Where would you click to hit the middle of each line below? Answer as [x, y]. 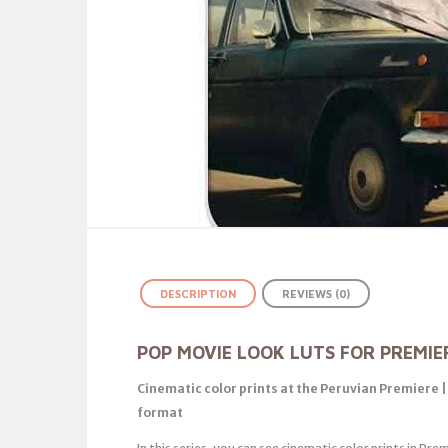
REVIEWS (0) [316, 293]
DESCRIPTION [198, 293]
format [160, 412]
